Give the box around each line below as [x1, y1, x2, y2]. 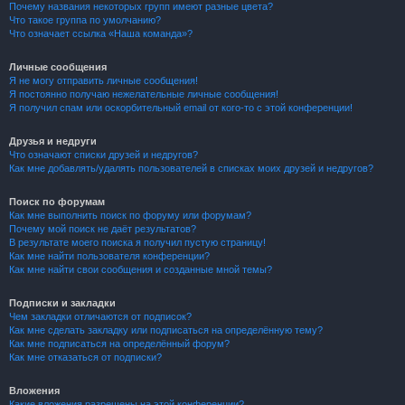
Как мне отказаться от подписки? [9, 352, 162, 363]
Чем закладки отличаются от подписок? [9, 311, 192, 322]
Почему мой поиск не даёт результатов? [9, 223, 196, 234]
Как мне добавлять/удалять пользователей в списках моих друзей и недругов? [9, 163, 373, 174]
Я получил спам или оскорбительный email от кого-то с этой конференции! [9, 102, 353, 113]
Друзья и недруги [9, 136, 97, 146]
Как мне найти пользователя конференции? [9, 250, 210, 261]
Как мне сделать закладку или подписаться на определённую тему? [9, 325, 323, 335]
